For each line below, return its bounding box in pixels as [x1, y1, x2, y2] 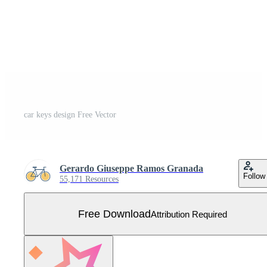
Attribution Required [151, 209, 227, 219]
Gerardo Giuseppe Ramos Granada [60, 163, 203, 174]
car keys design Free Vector [24, 110, 116, 120]
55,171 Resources [60, 175, 119, 184]
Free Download [78, 207, 151, 220]
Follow [243, 172, 265, 181]
